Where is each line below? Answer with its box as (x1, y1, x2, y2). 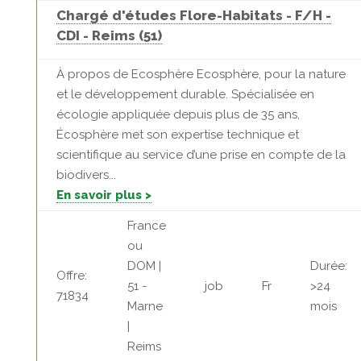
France (127, 218, 166, 233)
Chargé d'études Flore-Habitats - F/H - (56, 7, 331, 23)
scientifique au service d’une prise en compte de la (56, 147, 346, 162)
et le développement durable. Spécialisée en (56, 87, 314, 102)
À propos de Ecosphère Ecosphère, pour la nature (56, 67, 346, 81)
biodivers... (56, 168, 116, 182)
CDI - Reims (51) (56, 27, 162, 44)
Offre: (56, 268, 87, 283)
